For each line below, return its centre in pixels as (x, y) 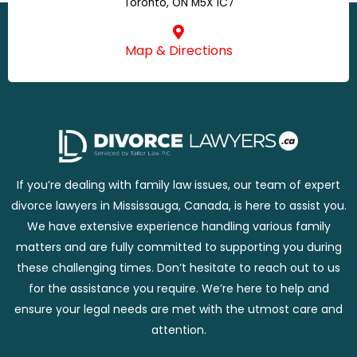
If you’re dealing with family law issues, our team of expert (178, 184)
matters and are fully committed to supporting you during (178, 247)
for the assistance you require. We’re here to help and (178, 288)
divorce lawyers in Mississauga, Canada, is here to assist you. (178, 205)
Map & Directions (178, 50)
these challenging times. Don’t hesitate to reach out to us (178, 267)
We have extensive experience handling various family (178, 226)
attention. (178, 330)
